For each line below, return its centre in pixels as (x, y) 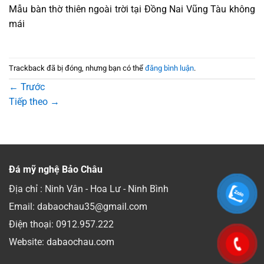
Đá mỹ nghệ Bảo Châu (56, 170)
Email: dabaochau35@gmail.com (78, 207)
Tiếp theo (29, 102)
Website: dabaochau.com (62, 242)
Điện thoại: (32, 225)
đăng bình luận (169, 68)
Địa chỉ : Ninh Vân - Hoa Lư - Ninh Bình (89, 189)
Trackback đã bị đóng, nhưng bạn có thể (77, 68)
